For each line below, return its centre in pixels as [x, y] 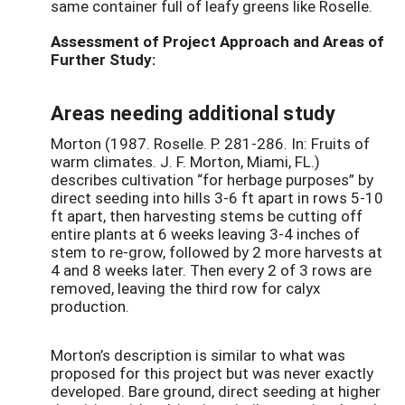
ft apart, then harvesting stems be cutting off [207, 216]
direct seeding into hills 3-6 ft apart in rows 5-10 [217, 198]
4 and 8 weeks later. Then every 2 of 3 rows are [211, 270]
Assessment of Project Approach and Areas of [217, 42]
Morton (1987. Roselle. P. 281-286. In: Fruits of [210, 144]
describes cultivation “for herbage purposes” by [212, 180]
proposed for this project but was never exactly [212, 372]
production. [90, 306]
